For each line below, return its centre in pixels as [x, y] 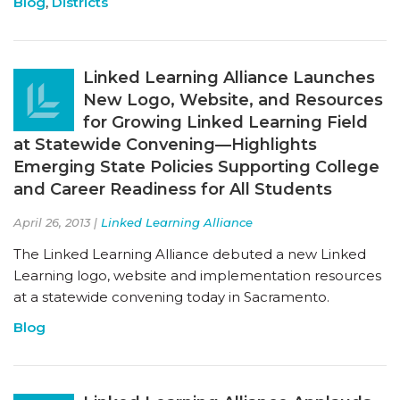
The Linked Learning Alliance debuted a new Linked [190, 254]
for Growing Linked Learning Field [225, 122]
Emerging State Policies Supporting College [196, 167]
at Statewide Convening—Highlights [165, 144]
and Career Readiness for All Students [173, 189]
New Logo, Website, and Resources [233, 100]
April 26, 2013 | [57, 222]
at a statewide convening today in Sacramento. [171, 296]
